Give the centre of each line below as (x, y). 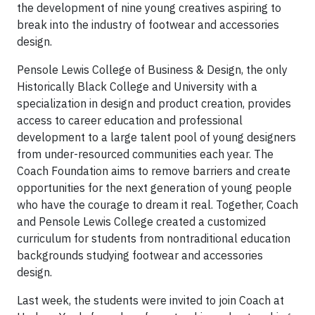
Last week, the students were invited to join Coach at (150, 300)
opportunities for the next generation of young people (154, 188)
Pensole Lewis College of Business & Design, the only (152, 70)
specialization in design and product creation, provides (154, 103)
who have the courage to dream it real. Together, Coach (157, 205)
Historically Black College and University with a (137, 86)
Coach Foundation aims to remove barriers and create (154, 171)
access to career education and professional (130, 120)
